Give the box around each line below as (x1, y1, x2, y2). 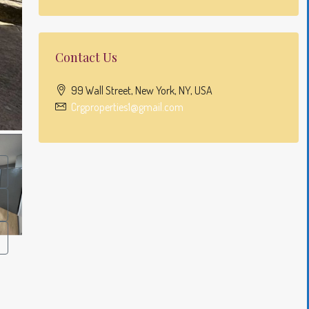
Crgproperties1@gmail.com (70, 100, 183, 114)
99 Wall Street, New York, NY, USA (70, 83, 212, 97)
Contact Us (54, 49, 117, 66)
